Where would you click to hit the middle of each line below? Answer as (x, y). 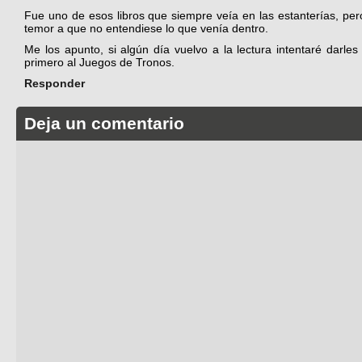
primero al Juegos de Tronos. (99, 62)
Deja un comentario (105, 124)
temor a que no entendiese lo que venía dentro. (146, 28)
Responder (55, 83)
